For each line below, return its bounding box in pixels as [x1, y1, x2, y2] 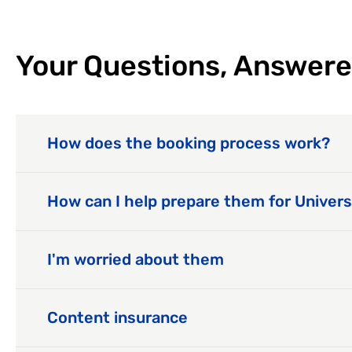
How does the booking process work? [47, 134, 330, 153]
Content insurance [47, 308, 188, 328]
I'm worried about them [47, 250, 224, 269]
